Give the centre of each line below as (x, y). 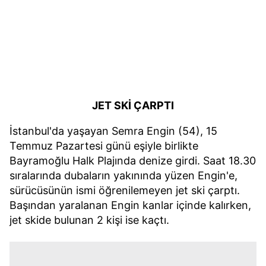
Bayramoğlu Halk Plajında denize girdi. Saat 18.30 (133, 160)
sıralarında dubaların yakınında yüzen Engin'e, (123, 175)
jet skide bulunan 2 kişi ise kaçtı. (89, 220)
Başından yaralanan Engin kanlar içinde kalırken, (130, 205)
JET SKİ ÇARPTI (133, 105)
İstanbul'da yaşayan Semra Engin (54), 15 (113, 131)
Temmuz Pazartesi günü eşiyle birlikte (104, 145)
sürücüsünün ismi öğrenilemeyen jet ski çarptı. (125, 190)
